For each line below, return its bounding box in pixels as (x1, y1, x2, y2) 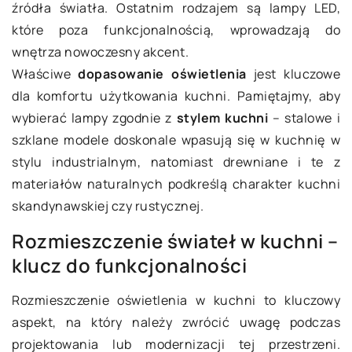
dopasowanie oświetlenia (78, 65, 247, 83)
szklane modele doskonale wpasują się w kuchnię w (12, 131, 340, 149)
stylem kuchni (176, 109, 269, 127)
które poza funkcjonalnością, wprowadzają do (12, 21, 340, 39)
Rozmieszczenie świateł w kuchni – (12, 228, 339, 255)
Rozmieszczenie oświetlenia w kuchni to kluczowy (12, 291, 340, 310)
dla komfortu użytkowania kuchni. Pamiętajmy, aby (12, 87, 340, 105)
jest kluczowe (246, 65, 340, 83)
